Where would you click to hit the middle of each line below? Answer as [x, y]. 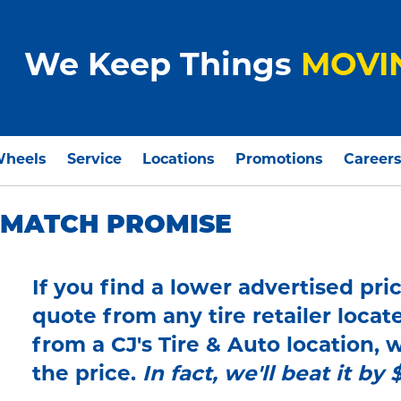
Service [95, 160]
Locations [179, 160]
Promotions [279, 160]
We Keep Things [162, 68]
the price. [87, 376]
